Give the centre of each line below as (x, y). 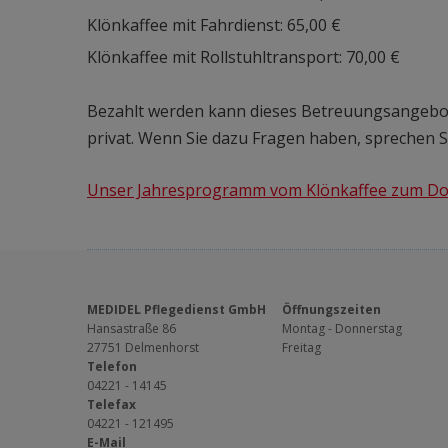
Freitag (301, 347)
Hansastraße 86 (131, 328)
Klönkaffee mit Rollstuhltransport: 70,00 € (243, 57)
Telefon (112, 366)
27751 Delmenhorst (143, 347)
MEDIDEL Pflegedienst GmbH (176, 309)
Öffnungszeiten (331, 309)
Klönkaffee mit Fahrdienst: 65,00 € (214, 25)
